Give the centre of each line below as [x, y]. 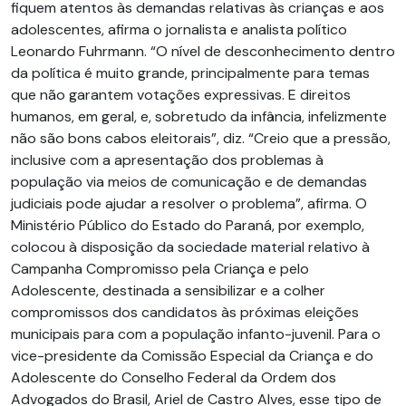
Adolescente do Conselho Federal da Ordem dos [174, 377]
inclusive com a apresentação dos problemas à [167, 160]
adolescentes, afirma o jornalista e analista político [179, 29]
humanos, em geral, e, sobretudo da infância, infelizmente [199, 116]
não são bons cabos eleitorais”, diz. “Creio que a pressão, [201, 138]
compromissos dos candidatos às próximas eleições [185, 312]
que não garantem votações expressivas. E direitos [181, 95]
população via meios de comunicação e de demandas [189, 182]
